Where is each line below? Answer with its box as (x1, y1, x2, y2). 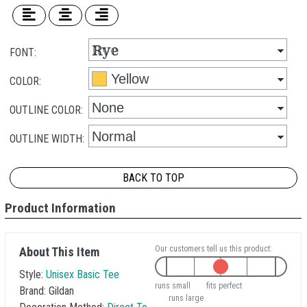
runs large (169, 293, 204, 303)
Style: (19, 268, 46, 281)
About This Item (19, 245, 99, 259)
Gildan (49, 284, 74, 297)
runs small (155, 281, 191, 291)
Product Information (5, 200, 116, 216)
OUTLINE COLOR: (10, 103, 83, 116)
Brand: (19, 284, 49, 297)
